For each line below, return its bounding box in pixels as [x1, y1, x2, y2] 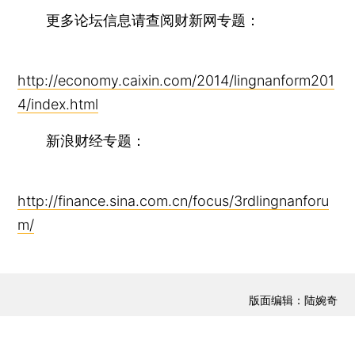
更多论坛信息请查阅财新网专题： [17, 11, 261, 29]
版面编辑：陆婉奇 [248, 293, 338, 307]
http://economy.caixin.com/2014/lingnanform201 [17, 71, 335, 89]
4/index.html [17, 95, 99, 113]
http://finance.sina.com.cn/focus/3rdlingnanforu [17, 192, 330, 209]
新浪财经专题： [17, 132, 147, 149]
